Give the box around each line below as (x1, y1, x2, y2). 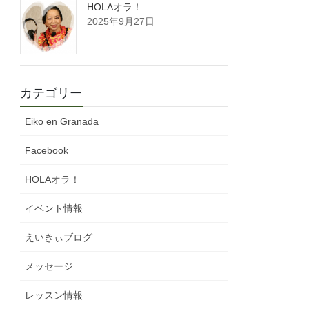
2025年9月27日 (87, 16, 155, 28)
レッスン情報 (25, 290, 83, 301)
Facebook (25, 145, 69, 157)
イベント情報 (25, 203, 83, 215)
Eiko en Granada (25, 116, 99, 128)
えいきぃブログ (25, 232, 93, 243)
